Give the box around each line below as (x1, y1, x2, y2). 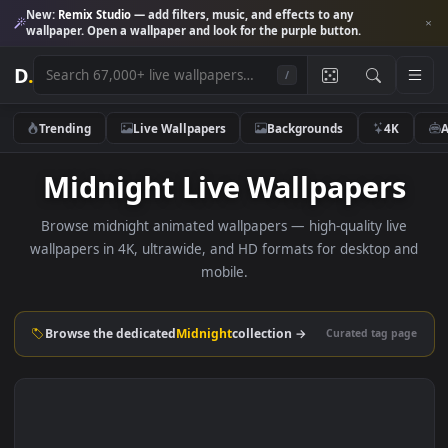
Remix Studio (64, 7, 146, 25)
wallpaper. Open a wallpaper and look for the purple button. (28, 25, 402, 43)
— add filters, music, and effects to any (145, 7, 393, 25)
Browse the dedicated (50, 361, 196, 380)
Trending (43, 132, 102, 151)
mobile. (222, 292, 275, 313)
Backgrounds (296, 132, 381, 151)
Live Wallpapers (147, 132, 251, 151)
